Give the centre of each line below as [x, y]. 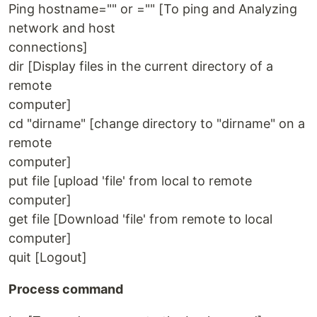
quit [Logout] [48, 258]
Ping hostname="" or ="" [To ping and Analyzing [153, 9]
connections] [48, 47]
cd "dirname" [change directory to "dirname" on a [157, 124]
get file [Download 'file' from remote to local [140, 219]
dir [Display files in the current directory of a [141, 67]
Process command [66, 289]
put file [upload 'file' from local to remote [130, 181]
